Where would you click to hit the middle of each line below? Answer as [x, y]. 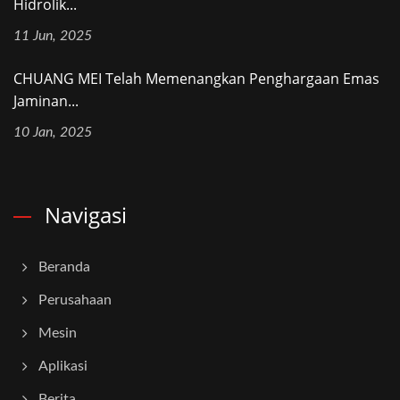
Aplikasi [63, 366]
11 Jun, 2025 [53, 35]
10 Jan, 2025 [53, 132]
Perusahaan [75, 300]
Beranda [64, 267]
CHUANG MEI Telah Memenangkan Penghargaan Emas [196, 78]
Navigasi [86, 214]
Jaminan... [46, 100]
